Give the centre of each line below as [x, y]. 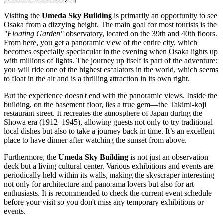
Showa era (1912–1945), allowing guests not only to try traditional [108, 122]
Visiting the [23, 15]
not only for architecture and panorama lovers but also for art [99, 184]
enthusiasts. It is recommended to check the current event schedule [108, 193]
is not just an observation [168, 157]
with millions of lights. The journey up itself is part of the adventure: [111, 60]
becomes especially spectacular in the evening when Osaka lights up [111, 51]
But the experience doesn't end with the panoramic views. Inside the [111, 95]
